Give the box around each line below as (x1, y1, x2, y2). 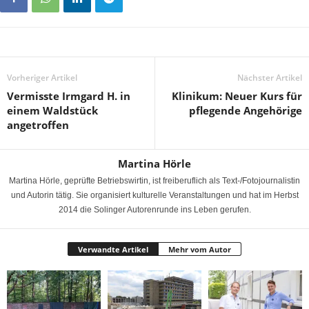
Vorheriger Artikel (7, 72, 77, 84)
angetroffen (7, 118, 69, 132)
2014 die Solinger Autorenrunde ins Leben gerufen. (58, 205, 251, 215)
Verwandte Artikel (78, 244, 148, 255)
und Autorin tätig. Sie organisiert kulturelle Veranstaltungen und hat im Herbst (10, 190, 299, 201)
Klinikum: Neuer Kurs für (172, 89, 302, 103)
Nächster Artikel (237, 72, 302, 84)
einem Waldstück (7, 103, 98, 118)
